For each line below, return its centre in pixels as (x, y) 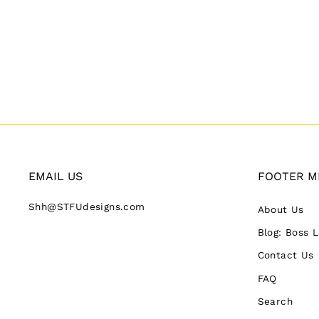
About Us (281, 209)
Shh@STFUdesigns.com (87, 206)
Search (275, 302)
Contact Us (286, 255)
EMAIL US (56, 176)
